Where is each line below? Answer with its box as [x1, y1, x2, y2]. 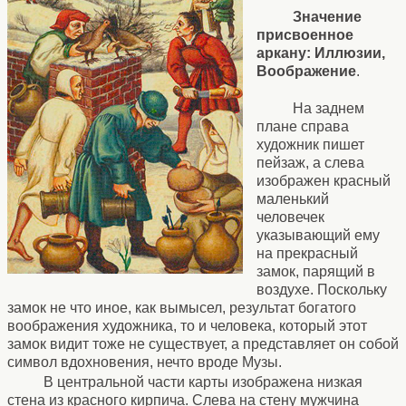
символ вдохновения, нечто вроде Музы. [7, 354, 282, 371]
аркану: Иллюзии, [256, 45, 385, 62]
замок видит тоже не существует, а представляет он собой [7, 336, 399, 353]
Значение [293, 9, 362, 25]
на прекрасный [256, 246, 358, 262]
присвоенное [256, 27, 353, 43]
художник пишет [256, 137, 364, 153]
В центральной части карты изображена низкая [43, 374, 362, 391]
